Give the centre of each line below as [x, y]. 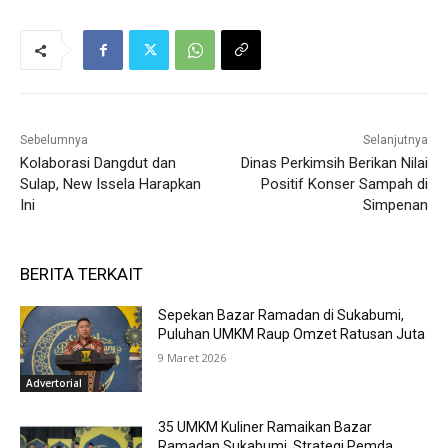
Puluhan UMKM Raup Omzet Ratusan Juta [292, 334]
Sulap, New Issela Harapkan [110, 184]
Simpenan [395, 205]
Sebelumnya [54, 140]
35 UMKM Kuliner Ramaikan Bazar [265, 426]
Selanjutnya [395, 140]
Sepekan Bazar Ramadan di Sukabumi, [281, 315]
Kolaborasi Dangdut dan [98, 163]
